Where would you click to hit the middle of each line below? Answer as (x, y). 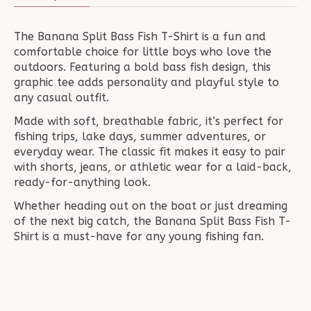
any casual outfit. (61, 97)
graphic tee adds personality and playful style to (146, 82)
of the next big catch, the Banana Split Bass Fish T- (152, 221)
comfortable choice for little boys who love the (143, 51)
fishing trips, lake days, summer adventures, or (140, 136)
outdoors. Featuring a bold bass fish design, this (142, 67)
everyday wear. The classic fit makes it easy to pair (150, 151)
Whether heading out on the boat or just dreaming (151, 205)
